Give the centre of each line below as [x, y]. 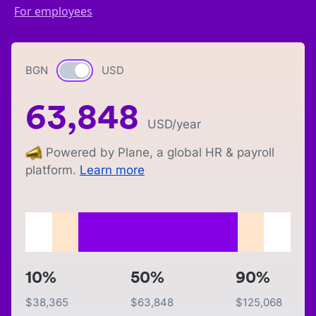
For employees [53, 11]
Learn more [112, 170]
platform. [51, 170]
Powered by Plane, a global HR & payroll [160, 152]
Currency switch [103, 71]
